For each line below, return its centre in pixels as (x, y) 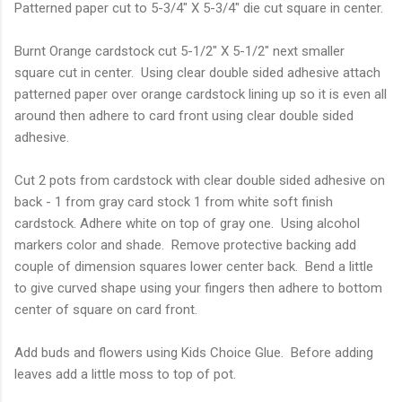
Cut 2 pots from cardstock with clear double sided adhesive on (200, 180)
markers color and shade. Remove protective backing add (185, 245)
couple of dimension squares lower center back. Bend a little (194, 266)
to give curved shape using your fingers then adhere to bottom (198, 288)
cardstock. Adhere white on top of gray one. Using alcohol (187, 223)
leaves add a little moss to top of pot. (125, 374)
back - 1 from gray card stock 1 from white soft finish (174, 201)
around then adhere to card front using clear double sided (184, 115)
